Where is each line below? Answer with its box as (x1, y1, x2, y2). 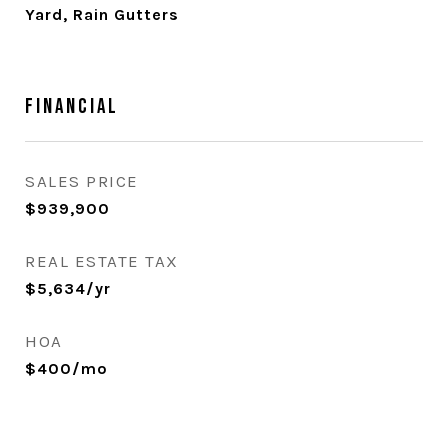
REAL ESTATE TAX (25, 251, 179, 271)
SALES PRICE (25, 171, 139, 191)
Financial (25, 94, 119, 119)
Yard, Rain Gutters (25, 5, 179, 24)
